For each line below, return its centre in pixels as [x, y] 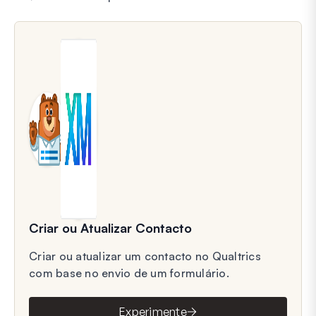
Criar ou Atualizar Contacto [110, 227]
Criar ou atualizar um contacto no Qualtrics [145, 256]
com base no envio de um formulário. [129, 273]
